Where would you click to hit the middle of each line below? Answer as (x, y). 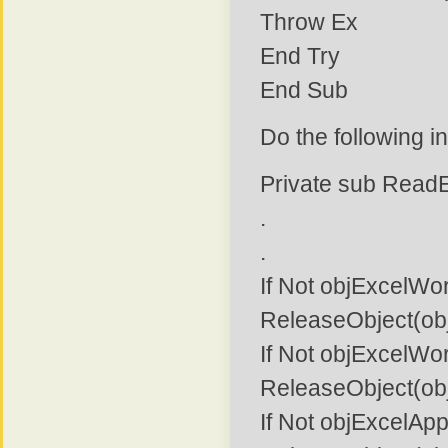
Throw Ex (309, 22)
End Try (300, 56)
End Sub (304, 90)
